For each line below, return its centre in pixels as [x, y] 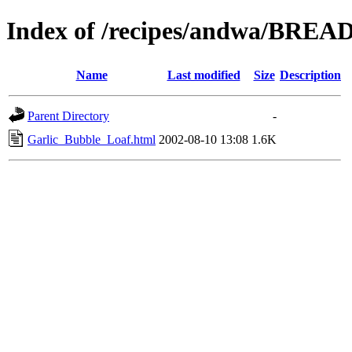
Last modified [203, 75]
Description [310, 75]
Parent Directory [68, 115]
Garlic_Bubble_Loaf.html [92, 139]
